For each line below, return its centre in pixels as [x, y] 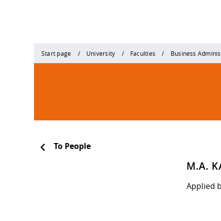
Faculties [143, 53]
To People [72, 146]
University [101, 53]
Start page [56, 53]
